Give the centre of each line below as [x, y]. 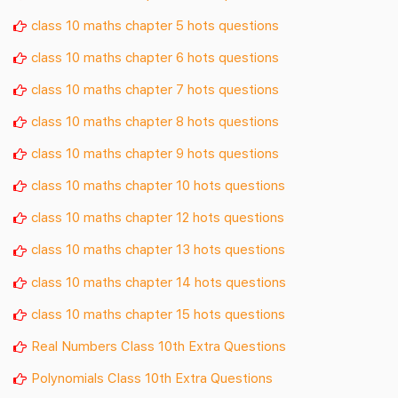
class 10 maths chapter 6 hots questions [155, 57]
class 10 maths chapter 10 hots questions [158, 185]
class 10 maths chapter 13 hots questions [158, 249]
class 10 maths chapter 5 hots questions [155, 25]
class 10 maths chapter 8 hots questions [155, 121]
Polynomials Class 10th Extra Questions [152, 377]
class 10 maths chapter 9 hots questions [155, 153]
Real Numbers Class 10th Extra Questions [159, 345]
